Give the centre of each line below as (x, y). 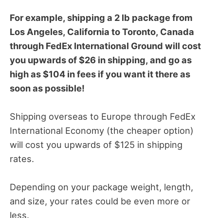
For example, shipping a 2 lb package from (101, 17)
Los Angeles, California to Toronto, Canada (102, 31)
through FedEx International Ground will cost (105, 45)
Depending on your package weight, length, (101, 187)
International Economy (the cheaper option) (102, 131)
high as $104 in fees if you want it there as (100, 74)
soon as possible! (47, 88)
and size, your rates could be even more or (100, 201)
